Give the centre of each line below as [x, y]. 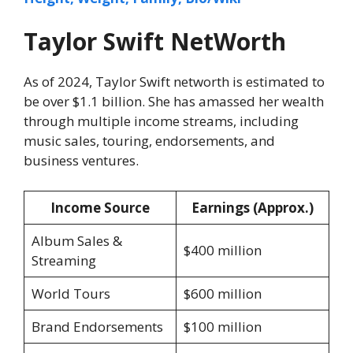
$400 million [222, 250]
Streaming [63, 260]
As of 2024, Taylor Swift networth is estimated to [174, 82]
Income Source [100, 207]
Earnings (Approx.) [253, 207]
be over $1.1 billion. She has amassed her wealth [174, 102]
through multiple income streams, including [161, 121]
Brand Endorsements [97, 326]
